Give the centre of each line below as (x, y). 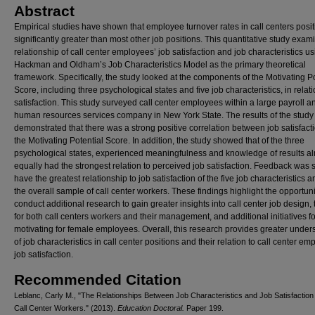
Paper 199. (204, 308)
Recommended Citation (98, 279)
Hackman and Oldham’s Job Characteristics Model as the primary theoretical (160, 65)
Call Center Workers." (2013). (66, 308)
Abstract (44, 11)
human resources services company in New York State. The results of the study (164, 115)
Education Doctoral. (151, 308)
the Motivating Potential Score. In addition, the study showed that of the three (159, 141)
